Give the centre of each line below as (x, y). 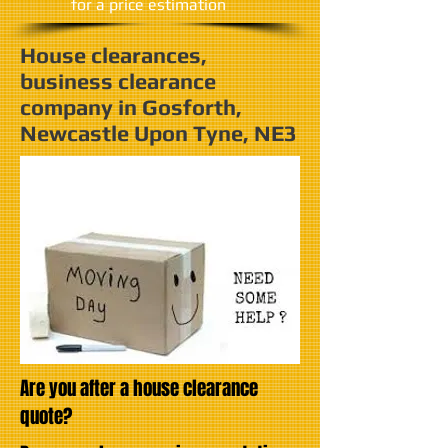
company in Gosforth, (131, 107)
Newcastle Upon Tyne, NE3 (158, 133)
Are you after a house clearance (139, 388)
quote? (46, 416)
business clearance (118, 81)
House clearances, (113, 55)
